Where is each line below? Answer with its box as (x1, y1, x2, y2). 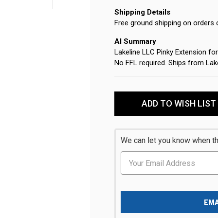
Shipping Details (114, 8, 170, 17)
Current (114, 85, 141, 94)
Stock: (114, 95, 136, 105)
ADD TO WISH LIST (142, 98, 217, 109)
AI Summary (114, 37, 156, 46)
